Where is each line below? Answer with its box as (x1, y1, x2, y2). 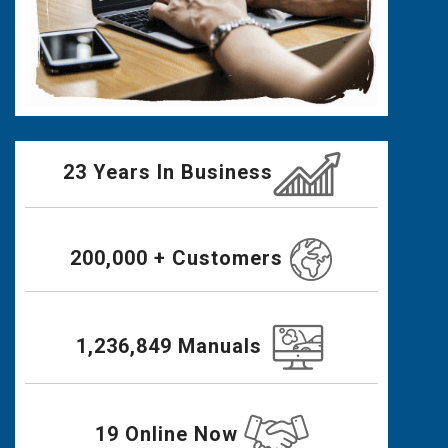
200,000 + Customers (70, 245, 290, 270)
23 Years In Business (62, 159, 273, 184)
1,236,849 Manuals (75, 333, 268, 358)
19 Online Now (94, 421, 244, 446)
